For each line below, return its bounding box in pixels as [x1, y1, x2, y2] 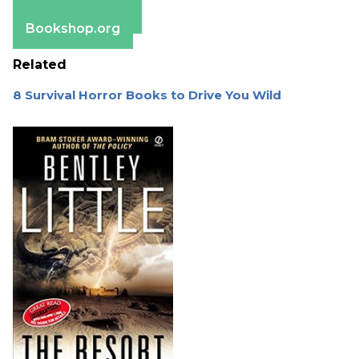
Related [13, 57, 67, 73]
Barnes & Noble [26, 6, 129, 22]
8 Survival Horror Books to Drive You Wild [13, 87, 281, 103]
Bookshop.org [26, 21, 120, 37]
